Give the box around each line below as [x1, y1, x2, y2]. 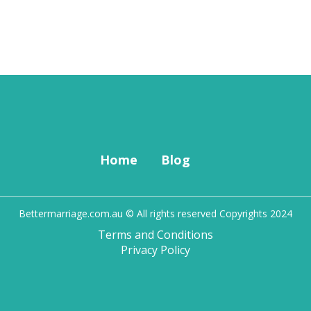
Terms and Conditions [98, 227, 213, 243]
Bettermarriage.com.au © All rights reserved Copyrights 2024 [19, 207, 292, 221]
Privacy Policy [121, 242, 190, 258]
